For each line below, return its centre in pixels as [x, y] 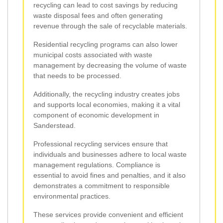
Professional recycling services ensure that [101, 144]
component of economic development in [96, 115]
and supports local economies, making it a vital [107, 104]
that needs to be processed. [77, 75]
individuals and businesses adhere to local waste [110, 154]
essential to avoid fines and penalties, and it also [110, 175]
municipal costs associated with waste [93, 55]
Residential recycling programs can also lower [106, 44]
